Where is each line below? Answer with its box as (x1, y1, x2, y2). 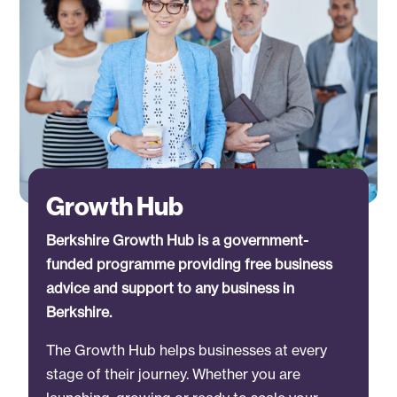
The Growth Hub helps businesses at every (46, 341, 328, 360)
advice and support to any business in (46, 279, 295, 298)
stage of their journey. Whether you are (46, 365, 301, 384)
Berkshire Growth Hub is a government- (46, 231, 309, 250)
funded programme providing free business (46, 255, 333, 274)
